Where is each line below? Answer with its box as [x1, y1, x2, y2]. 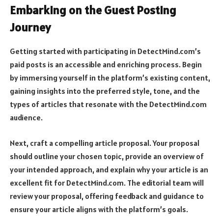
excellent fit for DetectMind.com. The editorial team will [10, 177, 204, 188]
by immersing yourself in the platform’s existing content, [10, 73, 210, 83]
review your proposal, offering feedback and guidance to [10, 191, 204, 201]
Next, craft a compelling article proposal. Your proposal [10, 137, 199, 148]
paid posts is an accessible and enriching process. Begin [10, 59, 202, 70]
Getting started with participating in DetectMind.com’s [10, 46, 201, 56]
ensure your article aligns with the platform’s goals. [10, 204, 188, 214]
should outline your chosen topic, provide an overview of [10, 151, 204, 161]
